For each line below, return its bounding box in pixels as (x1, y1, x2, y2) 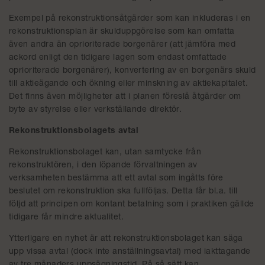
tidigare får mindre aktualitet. (9, 214, 124, 222)
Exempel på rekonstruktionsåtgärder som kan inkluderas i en (9, 15, 251, 23)
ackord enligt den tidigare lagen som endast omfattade (9, 54, 227, 62)
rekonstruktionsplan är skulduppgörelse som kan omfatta (9, 28, 235, 36)
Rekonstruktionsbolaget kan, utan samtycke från (9, 148, 202, 157)
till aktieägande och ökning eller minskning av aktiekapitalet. (9, 80, 248, 88)
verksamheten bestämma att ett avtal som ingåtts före (9, 174, 224, 183)
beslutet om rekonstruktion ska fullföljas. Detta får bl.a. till (9, 188, 238, 196)
